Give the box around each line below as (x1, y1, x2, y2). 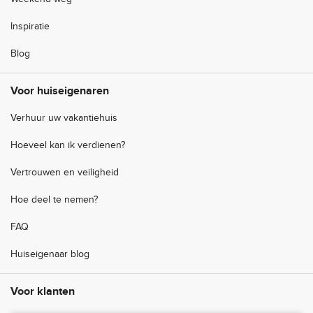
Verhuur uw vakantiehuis (10, 112, 117, 124)
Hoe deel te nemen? (10, 194, 98, 206)
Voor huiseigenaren (10, 85, 109, 99)
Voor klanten (10, 285, 75, 299)
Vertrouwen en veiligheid (10, 167, 119, 179)
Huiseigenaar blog (10, 249, 89, 261)
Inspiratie (10, 21, 50, 33)
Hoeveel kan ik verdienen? (10, 140, 125, 152)
